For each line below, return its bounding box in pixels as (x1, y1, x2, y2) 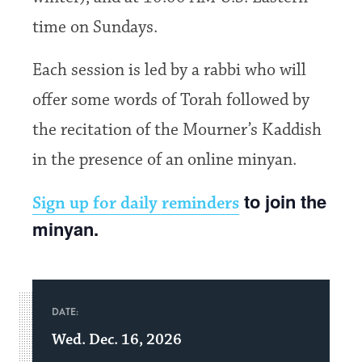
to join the (239, 188, 327, 214)
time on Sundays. (32, 17, 158, 38)
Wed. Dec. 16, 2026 (52, 329, 183, 349)
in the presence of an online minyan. (32, 149, 297, 170)
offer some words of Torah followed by (32, 90, 310, 111)
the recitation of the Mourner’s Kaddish (32, 120, 322, 141)
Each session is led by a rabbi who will (32, 60, 307, 81)
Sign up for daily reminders (32, 192, 240, 214)
